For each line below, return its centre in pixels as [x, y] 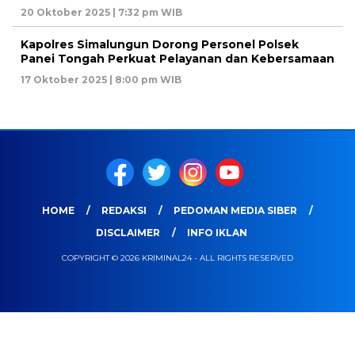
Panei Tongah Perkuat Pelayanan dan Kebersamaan [177, 59]
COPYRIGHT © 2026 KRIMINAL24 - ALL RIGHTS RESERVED [177, 258]
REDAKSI [124, 211]
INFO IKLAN [217, 233]
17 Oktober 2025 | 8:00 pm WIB [101, 80]
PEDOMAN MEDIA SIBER [235, 211]
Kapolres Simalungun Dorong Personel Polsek [160, 45]
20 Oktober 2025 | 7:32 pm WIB [101, 13]
